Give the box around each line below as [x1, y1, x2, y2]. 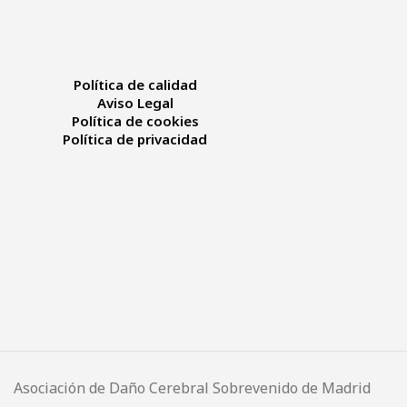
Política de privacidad [63, 130, 207, 149]
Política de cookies [71, 112, 199, 131]
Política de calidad [73, 75, 197, 94]
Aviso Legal [96, 94, 174, 113]
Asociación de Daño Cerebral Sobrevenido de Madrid [14, 377, 371, 398]
